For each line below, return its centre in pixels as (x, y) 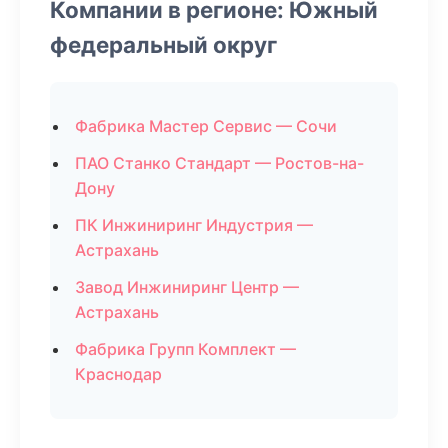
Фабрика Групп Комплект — (185, 349)
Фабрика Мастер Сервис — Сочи (206, 126)
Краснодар (118, 374)
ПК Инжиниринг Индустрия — (194, 225)
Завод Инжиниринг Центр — (187, 287)
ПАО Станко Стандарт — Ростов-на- (219, 163)
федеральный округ (163, 44)
